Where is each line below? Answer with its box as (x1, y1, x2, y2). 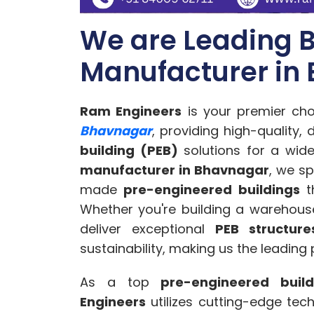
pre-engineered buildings (123, 181, 300, 199)
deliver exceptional (80, 220, 215, 238)
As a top (80, 273, 161, 292)
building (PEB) (80, 142, 178, 160)
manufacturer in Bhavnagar (80, 161, 269, 179)
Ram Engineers (80, 102, 182, 121)
